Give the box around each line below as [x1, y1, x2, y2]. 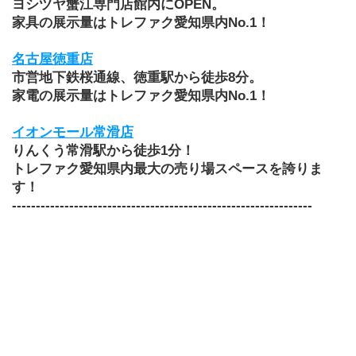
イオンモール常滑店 [12, 125, 133, 141]
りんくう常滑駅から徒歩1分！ [12, 143, 195, 159]
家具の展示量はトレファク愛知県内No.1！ [12, 15, 270, 31]
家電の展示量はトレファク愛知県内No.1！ [12, 88, 270, 104]
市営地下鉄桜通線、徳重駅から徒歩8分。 [12, 70, 262, 86]
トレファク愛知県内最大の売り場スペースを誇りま [12, 161, 323, 177]
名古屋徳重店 [12, 52, 93, 68]
